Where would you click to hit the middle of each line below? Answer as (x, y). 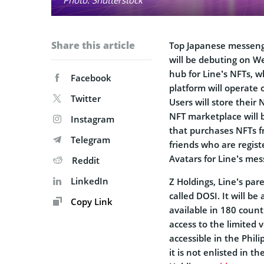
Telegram (90, 139)
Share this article (93, 45)
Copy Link (90, 201)
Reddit (86, 160)
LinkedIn (90, 181)
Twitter (86, 98)
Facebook (91, 77)
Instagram (93, 119)
